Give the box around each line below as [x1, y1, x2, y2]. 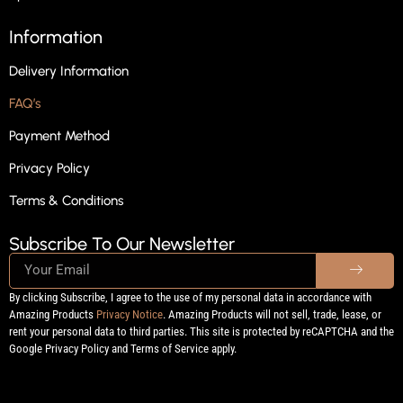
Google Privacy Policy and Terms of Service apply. [9, 341, 237, 355]
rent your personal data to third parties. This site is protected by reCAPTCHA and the [9, 324, 394, 338]
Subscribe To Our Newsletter [9, 232, 235, 255]
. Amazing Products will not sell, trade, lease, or [163, 307, 381, 321]
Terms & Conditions [9, 192, 123, 209]
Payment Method [9, 127, 110, 144]
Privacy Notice [96, 307, 163, 321]
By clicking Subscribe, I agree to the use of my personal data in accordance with [9, 290, 372, 304]
